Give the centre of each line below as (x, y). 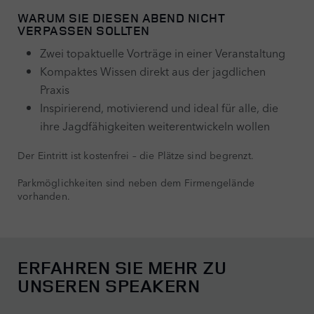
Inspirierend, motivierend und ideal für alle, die (159, 107)
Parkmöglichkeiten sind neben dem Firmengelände (136, 182)
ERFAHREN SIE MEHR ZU (122, 267)
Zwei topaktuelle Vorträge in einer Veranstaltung (163, 52)
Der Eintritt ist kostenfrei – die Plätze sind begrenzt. (136, 155)
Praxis (55, 89)
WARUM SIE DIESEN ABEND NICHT (121, 17)
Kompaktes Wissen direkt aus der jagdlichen (153, 70)
